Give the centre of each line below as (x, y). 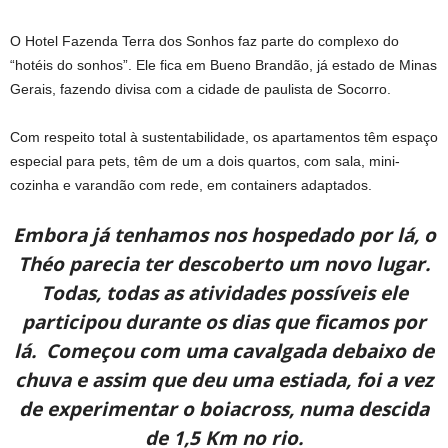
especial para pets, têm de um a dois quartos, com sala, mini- (205, 161)
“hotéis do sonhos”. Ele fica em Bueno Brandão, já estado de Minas (223, 65)
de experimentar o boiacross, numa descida (224, 409)
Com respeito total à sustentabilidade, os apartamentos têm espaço (224, 137)
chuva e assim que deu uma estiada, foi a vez (224, 380)
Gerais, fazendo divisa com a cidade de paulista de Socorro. (200, 89)
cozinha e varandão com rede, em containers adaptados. (191, 185)
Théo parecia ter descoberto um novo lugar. (224, 264)
